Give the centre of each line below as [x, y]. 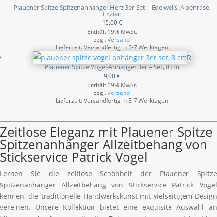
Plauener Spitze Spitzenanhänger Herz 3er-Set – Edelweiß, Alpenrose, [112, 7]
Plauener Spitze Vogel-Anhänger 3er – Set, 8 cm [112, 67]
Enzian [112, 14]
